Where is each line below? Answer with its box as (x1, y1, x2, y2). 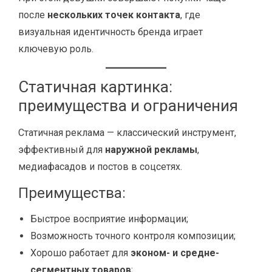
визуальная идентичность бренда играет (18, 26, 203, 38)
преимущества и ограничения (18, 97, 238, 115)
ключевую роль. (18, 43, 93, 55)
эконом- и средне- (131, 247, 219, 259)
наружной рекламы (105, 144, 197, 155)
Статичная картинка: (18, 78, 172, 96)
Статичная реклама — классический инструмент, (18, 127, 236, 138)
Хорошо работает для (30, 247, 131, 259)
